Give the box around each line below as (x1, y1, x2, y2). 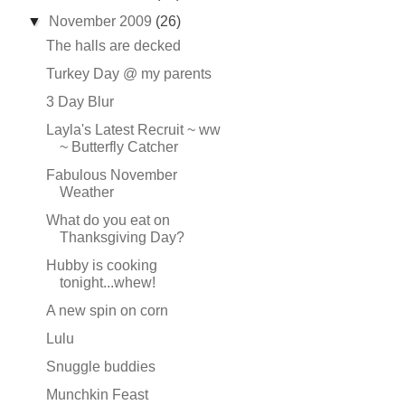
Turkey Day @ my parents (45, 66, 212, 81)
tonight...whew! (59, 275, 155, 290)
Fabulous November (45, 167, 177, 183)
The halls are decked (45, 38, 181, 53)
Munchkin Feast (45, 387, 148, 402)
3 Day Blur (45, 94, 114, 109)
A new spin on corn (45, 303, 168, 318)
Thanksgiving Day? (59, 230, 184, 245)
